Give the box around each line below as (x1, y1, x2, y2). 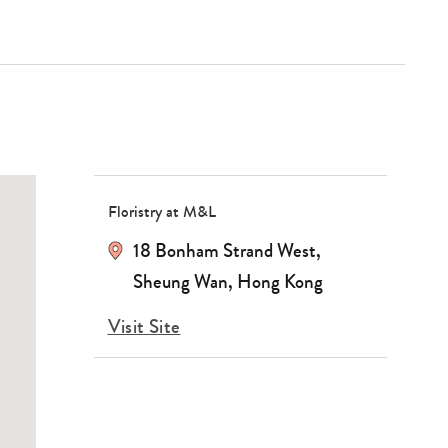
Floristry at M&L (107, 199, 216, 223)
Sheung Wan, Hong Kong (132, 267, 323, 296)
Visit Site (107, 312, 181, 341)
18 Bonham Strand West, (132, 236, 321, 265)
